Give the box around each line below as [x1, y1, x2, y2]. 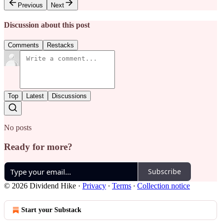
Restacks [47, 41, 74, 49]
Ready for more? [4, 141, 73, 152]
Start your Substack [21, 206, 81, 214]
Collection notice [137, 181, 190, 190]
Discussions [52, 92, 87, 100]
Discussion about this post [4, 20, 90, 29]
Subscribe [148, 167, 181, 177]
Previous [18, 1, 43, 9]
